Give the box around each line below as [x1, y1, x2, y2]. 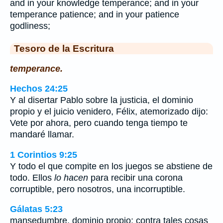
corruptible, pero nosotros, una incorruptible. [10, 184, 185, 194]
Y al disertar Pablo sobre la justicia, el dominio [10, 95, 193, 106]
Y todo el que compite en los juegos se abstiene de [10, 161, 213, 171]
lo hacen [54, 172, 88, 183]
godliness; [10, 21, 50, 31]
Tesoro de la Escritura [14, 43, 114, 54]
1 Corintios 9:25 [10, 149, 77, 160]
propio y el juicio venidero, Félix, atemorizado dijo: [10, 107, 208, 117]
